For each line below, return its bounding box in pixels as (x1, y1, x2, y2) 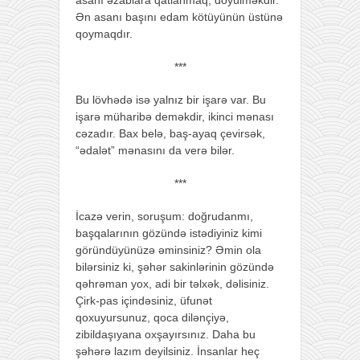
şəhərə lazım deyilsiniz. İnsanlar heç (76, 344, 260, 358)
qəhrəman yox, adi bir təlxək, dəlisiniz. (76, 276, 269, 290)
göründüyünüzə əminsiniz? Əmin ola (76, 243, 261, 256)
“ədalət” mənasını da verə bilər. (76, 143, 235, 157)
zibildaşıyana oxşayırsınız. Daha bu (76, 327, 256, 341)
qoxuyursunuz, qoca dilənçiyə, (76, 310, 229, 324)
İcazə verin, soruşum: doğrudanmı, (76, 209, 253, 223)
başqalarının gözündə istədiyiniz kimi (76, 226, 262, 239)
